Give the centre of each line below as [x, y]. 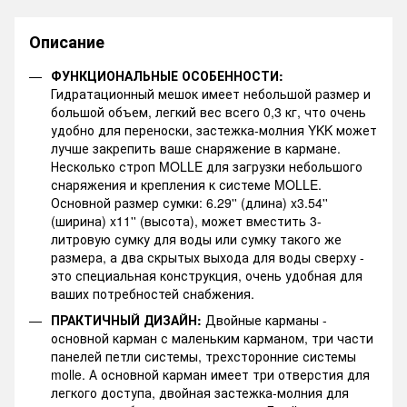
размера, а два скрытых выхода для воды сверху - [208, 258]
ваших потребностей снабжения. [153, 294]
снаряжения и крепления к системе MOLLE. [186, 185]
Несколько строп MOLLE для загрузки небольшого [207, 167]
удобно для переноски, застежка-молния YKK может [214, 130]
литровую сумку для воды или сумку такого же [196, 239]
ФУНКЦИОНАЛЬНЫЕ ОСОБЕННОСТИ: [167, 76]
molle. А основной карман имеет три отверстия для [210, 374]
